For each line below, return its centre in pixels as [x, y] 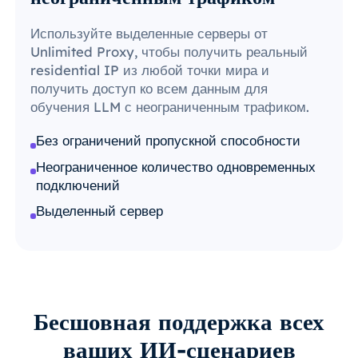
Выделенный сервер [100, 211]
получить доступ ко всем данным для [149, 89]
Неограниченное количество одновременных [176, 166]
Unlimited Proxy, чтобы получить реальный [169, 52]
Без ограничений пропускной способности [169, 141]
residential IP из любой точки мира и [150, 70]
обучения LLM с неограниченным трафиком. [170, 107]
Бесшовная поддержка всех [179, 322]
